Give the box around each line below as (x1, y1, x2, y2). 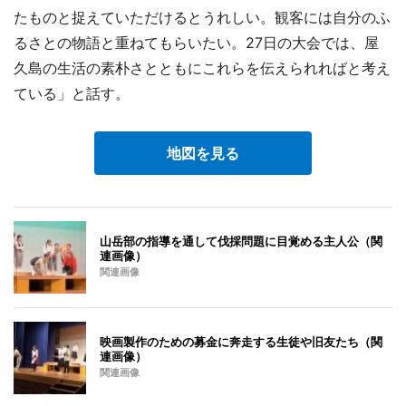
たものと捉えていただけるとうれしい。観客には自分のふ (14, 7, 391, 26)
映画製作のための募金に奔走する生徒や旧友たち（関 (100, 333, 382, 349)
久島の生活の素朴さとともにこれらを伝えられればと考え (14, 58, 391, 77)
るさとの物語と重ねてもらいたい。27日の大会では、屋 (14, 33, 379, 52)
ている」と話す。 (14, 83, 130, 102)
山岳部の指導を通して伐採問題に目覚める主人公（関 (100, 233, 382, 248)
